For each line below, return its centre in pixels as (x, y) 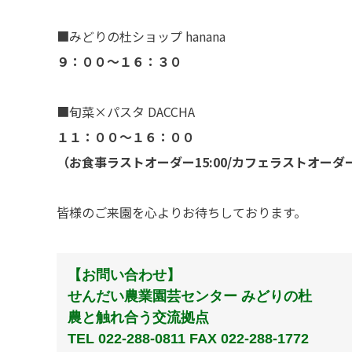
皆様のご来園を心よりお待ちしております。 (181, 213)
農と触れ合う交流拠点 (139, 317)
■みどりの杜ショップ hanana (141, 37)
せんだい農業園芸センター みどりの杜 (190, 296)
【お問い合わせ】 (125, 275)
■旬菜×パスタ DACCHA (126, 112)
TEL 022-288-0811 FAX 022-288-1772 (189, 338)
